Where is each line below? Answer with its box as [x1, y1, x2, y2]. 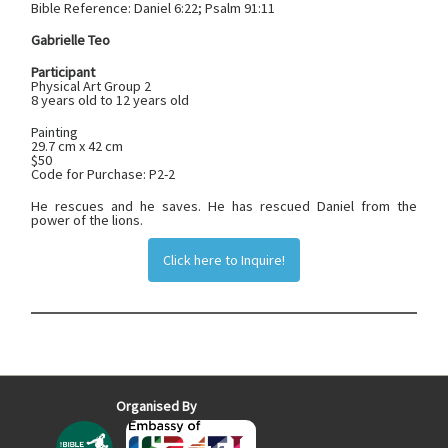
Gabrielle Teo [31, 31, 111, 50]
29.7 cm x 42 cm [31, 137, 124, 156]
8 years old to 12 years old [31, 91, 190, 110]
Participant [31, 63, 96, 82]
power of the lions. [31, 211, 144, 230]
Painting [31, 123, 79, 142]
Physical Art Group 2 [31, 77, 152, 96]
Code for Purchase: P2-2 [31, 165, 176, 184]
